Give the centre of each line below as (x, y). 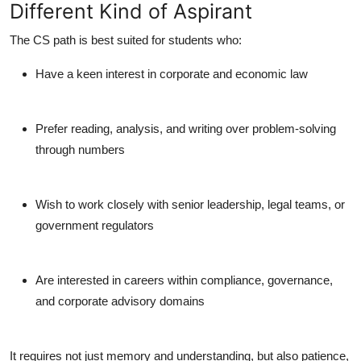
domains (180, 301)
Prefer (53, 129)
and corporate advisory (96, 301)
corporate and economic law (234, 74)
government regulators (95, 226)
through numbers (80, 150)
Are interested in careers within (118, 280)
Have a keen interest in (98, 74)
